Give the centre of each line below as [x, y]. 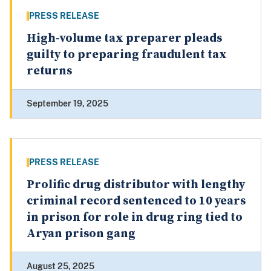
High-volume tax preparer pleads [124, 39]
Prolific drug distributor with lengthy [136, 185]
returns [49, 71]
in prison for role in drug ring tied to [135, 218]
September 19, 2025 [67, 104]
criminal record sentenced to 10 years [136, 201]
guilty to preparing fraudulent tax [127, 55]
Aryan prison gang [81, 234]
